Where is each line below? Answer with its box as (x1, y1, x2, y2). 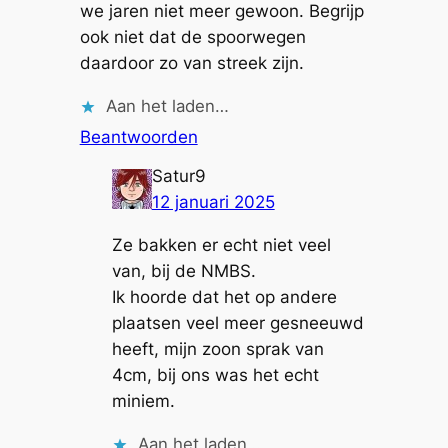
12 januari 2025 (151, 192, 275, 213)
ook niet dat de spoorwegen (79, 27, 306, 48)
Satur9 (151, 166, 206, 187)
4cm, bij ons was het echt (111, 365, 319, 386)
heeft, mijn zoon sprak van (111, 339, 324, 360)
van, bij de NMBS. (111, 261, 256, 282)
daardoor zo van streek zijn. (79, 53, 304, 74)
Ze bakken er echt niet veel (111, 235, 331, 256)
